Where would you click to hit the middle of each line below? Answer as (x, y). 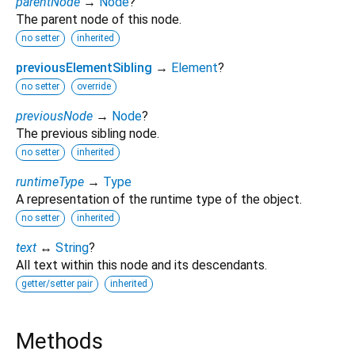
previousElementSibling (84, 68)
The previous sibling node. (88, 134)
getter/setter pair (57, 284)
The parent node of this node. (99, 20)
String (72, 248)
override (94, 87)
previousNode (54, 116)
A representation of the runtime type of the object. (159, 200)
